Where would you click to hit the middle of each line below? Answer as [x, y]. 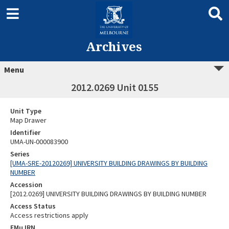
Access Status [33, 206]
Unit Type [26, 111]
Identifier [25, 132]
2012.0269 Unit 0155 [114, 87]
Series [20, 154]
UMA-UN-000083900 [39, 142]
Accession [26, 185]
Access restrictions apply [49, 215]
